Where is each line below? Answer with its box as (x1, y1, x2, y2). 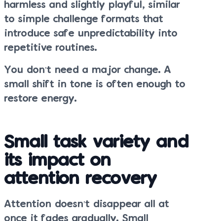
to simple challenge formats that (4, 15, 163, 24)
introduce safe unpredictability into (4, 29, 178, 38)
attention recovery (4, 171, 157, 187)
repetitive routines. (4, 43, 97, 52)
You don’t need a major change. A (4, 66, 171, 74)
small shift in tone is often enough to (4, 80, 185, 89)
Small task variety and (4, 135, 189, 150)
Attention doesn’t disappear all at (4, 200, 169, 209)
